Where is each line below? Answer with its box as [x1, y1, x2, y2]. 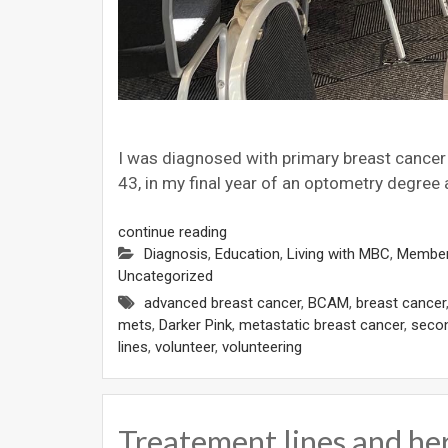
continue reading [118, 222, 227, 241]
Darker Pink [159, 315, 232, 334]
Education [215, 244, 280, 263]
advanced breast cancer [144, 293, 301, 312]
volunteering [222, 337, 302, 356]
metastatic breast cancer [239, 315, 404, 334]
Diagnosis [144, 244, 208, 263]
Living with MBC [287, 244, 390, 263]
